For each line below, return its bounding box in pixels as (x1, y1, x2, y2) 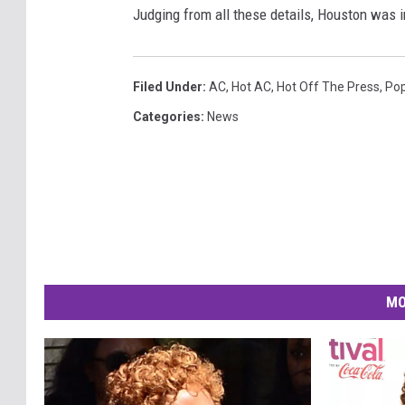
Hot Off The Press (277, 80, 380, 95)
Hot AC (231, 80, 271, 95)
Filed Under (133, 80, 202, 95)
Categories (133, 109, 201, 125)
